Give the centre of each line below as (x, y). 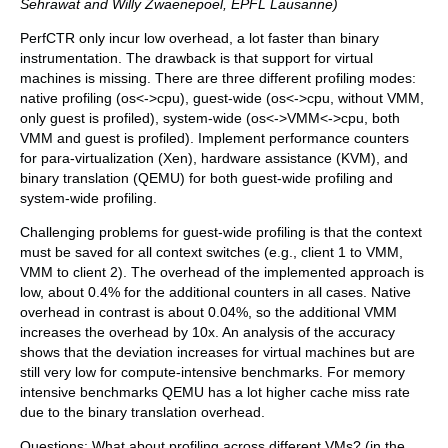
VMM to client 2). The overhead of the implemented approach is (222, 272)
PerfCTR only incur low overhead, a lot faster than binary (199, 38)
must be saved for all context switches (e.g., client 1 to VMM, (211, 252)
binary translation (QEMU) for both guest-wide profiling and (206, 178)
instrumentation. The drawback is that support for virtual (196, 58)
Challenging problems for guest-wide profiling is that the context (221, 232)
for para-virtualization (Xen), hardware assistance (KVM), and (214, 158)
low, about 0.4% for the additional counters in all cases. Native (215, 292)
